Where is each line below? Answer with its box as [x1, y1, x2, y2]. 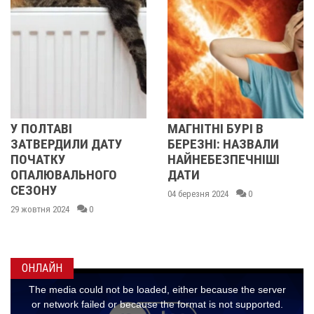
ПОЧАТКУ [4, 151, 60, 168]
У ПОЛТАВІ [4, 121, 67, 137]
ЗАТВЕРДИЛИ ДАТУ [4, 136, 117, 152]
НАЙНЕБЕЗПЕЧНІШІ [161, 151, 274, 168]
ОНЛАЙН [22, 261, 62, 275]
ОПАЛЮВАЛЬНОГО [4, 167, 111, 183]
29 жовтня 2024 [4, 204, 64, 214]
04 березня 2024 [161, 189, 223, 199]
